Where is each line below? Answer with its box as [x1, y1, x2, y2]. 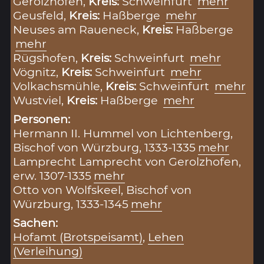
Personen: [13, 112, 71, 127]
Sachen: [13, 216, 58, 230]
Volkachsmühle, [13, 79, 106, 94]
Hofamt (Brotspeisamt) [13, 230, 143, 245]
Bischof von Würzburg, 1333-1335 [13, 140, 196, 155]
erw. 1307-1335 [13, 169, 92, 183]
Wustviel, [13, 93, 67, 108]
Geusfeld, [13, 8, 70, 23]
